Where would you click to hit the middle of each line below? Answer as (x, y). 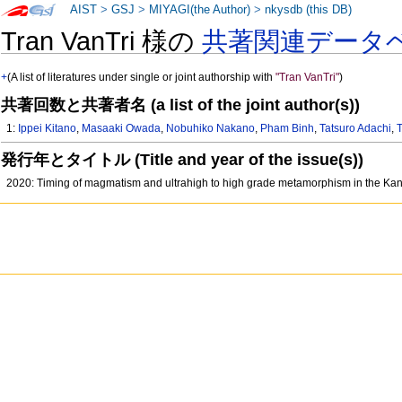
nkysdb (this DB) (309, 10)
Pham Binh (288, 129)
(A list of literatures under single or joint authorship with (142, 78)
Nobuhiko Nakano (211, 129)
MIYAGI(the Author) (200, 10)
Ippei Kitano (48, 129)
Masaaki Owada (122, 129)
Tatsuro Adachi (356, 129)
